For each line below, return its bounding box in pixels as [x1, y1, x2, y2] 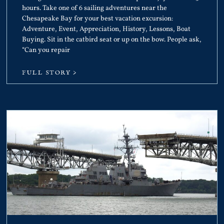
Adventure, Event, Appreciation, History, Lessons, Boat [22, 24, 191, 34]
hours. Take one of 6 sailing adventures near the [22, 3, 167, 13]
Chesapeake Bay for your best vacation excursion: [22, 13, 173, 23]
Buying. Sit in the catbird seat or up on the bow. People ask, [22, 34, 202, 44]
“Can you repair [22, 45, 70, 55]
